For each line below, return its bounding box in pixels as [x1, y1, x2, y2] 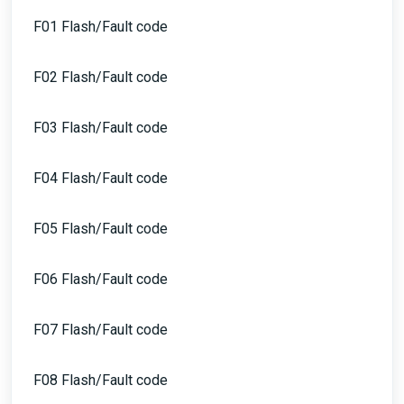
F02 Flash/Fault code [33, 69, 168, 86]
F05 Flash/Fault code [33, 220, 168, 237]
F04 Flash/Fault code [33, 170, 168, 187]
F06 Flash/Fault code [33, 271, 168, 288]
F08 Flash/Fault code [33, 372, 168, 389]
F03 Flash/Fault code [33, 119, 168, 136]
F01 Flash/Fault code [33, 18, 168, 35]
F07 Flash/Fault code [33, 321, 168, 338]
